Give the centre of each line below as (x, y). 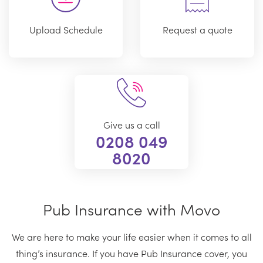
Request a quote (197, 30)
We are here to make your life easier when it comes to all (131, 236)
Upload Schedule (66, 30)
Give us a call (131, 125)
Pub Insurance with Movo (131, 208)
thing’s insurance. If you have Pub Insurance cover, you (131, 253)
